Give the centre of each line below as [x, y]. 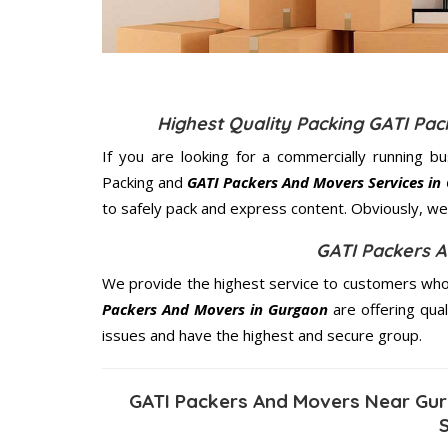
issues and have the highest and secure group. [262, 334]
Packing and [145, 181]
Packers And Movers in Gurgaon [215, 308]
